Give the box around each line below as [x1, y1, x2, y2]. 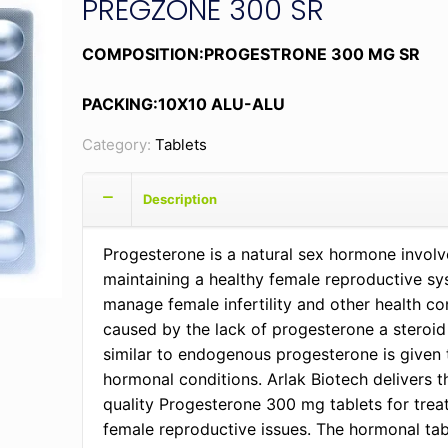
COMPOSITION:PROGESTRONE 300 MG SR [82, 44, 421, 64]
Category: [82, 135, 156, 154]
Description [143, 191, 218, 207]
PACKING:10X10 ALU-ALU [82, 94, 286, 114]
